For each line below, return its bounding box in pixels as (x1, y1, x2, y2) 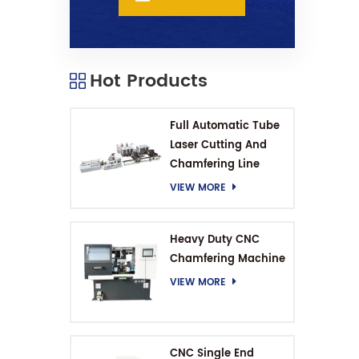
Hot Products (90, 67, 208, 97)
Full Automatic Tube (169, 118, 280, 135)
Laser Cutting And (169, 137, 267, 155)
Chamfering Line (169, 156, 260, 174)
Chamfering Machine (169, 251, 285, 268)
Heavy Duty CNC (169, 232, 260, 248)
